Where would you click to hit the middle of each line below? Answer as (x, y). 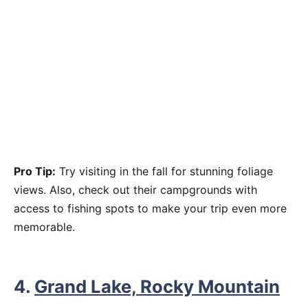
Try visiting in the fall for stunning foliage (164, 172)
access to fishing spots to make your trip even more (150, 209)
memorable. (44, 227)
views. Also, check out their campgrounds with (135, 190)
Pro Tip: (35, 172)
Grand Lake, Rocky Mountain (157, 287)
